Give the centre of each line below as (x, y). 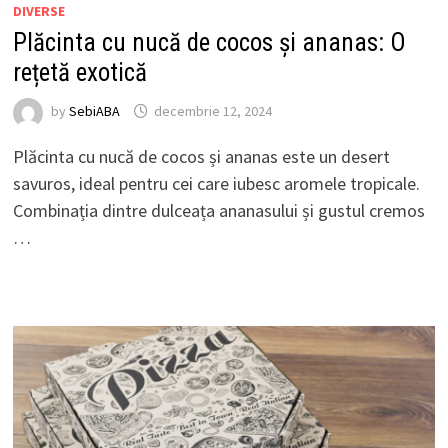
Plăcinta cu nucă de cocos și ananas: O (209, 42)
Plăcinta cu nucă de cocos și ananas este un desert (201, 156)
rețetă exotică (79, 72)
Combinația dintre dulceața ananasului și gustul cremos (218, 210)
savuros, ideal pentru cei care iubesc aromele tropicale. (216, 183)
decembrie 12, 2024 (212, 111)
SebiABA (94, 111)
